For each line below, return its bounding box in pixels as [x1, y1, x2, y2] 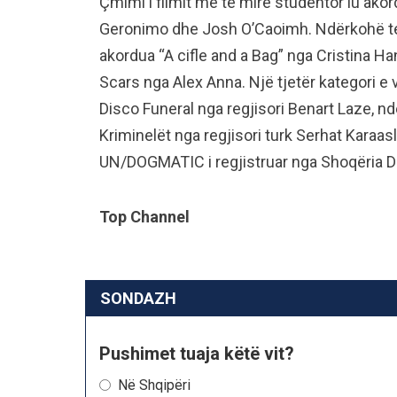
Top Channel [99, 206, 190, 226]
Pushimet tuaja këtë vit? [99, 342, 294, 364]
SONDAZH [100, 288, 176, 307]
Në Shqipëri [118, 376, 191, 393]
